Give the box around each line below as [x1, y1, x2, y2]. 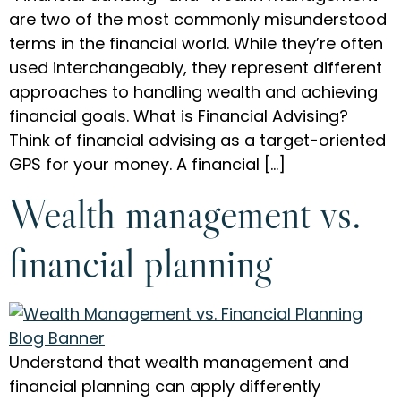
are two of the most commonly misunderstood [9, 8, 387, 30]
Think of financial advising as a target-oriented [9, 129, 386, 151]
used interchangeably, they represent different [9, 56, 382, 79]
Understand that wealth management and [9, 351, 349, 374]
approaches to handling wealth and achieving [9, 81, 378, 103]
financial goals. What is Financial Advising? [9, 105, 348, 127]
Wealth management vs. [9, 188, 362, 240]
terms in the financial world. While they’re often [9, 32, 383, 55]
